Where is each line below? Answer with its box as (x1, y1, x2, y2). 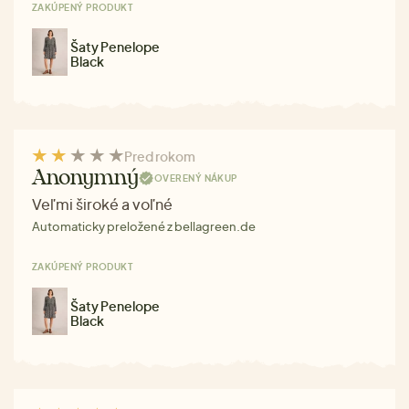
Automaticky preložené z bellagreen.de (32, 218, 256, 234)
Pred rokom (124, 147, 195, 164)
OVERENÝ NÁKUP (153, 173, 237, 184)
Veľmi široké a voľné (32, 194, 173, 214)
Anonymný (32, 167, 139, 189)
